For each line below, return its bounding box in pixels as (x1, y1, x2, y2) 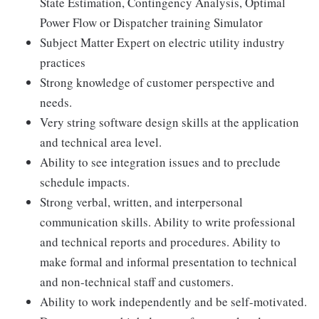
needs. (40, 94, 72, 110)
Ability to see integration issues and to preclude (40, 154, 281, 170)
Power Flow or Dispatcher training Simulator (40, 14, 263, 31)
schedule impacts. (40, 174, 130, 190)
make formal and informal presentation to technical (40, 253, 297, 270)
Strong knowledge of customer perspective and (40, 74, 275, 90)
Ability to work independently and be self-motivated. (40, 293, 307, 310)
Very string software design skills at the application (40, 114, 299, 130)
